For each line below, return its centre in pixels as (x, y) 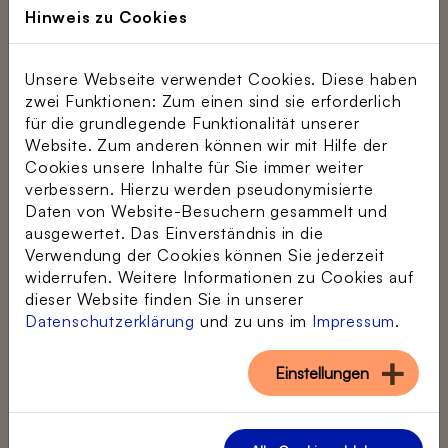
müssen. (122, 410)
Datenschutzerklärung (110, 321)
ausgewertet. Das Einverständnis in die (174, 233)
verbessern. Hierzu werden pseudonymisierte (199, 189)
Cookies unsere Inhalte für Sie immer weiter (194, 167)
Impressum (354, 321)
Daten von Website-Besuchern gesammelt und (206, 211)
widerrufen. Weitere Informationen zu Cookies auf (219, 277)
